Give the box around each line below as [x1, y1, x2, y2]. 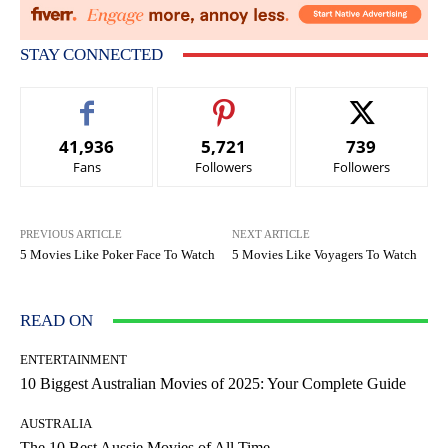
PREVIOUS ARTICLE [20, 228, 122, 241]
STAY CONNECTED [20, 45, 163, 65]
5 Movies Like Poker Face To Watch [20, 247, 215, 263]
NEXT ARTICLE [232, 228, 311, 241]
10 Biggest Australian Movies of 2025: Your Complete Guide [20, 375, 406, 393]
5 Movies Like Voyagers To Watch [232, 247, 418, 263]
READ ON [20, 311, 93, 331]
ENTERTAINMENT [20, 352, 127, 368]
